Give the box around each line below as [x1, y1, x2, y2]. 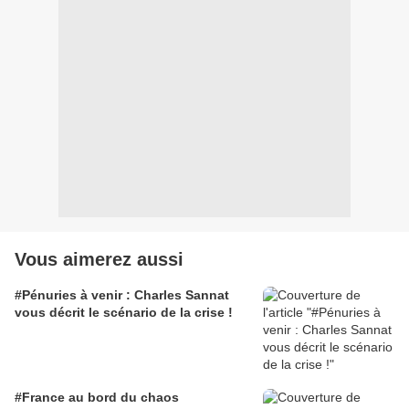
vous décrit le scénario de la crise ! [15, 305, 233, 320]
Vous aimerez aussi [15, 249, 184, 270]
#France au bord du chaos [15, 390, 179, 405]
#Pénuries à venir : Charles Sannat [15, 288, 229, 303]
